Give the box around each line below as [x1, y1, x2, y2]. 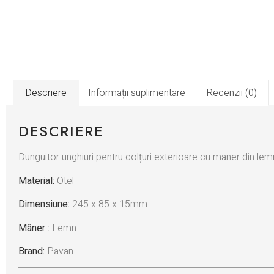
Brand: [18, 244, 45, 259]
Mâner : [18, 220, 50, 235]
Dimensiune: [18, 197, 70, 212]
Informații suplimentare [87, 85, 185, 100]
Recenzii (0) [206, 85, 257, 100]
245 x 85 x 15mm [72, 197, 147, 212]
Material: [18, 173, 54, 188]
